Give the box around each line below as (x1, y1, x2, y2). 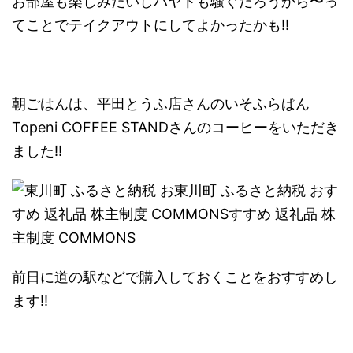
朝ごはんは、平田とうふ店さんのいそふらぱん (12, 95, 310, 112)
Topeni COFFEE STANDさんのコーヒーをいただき (12, 118, 339, 136)
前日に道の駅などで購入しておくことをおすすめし (12, 268, 338, 285)
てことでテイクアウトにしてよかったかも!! (12, 16, 289, 33)
